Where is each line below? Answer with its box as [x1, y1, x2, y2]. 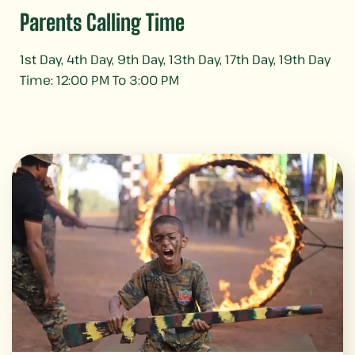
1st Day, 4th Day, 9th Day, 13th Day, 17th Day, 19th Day [20, 51, 330, 69]
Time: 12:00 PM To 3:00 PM [20, 71, 179, 90]
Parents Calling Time [20, 9, 185, 36]
